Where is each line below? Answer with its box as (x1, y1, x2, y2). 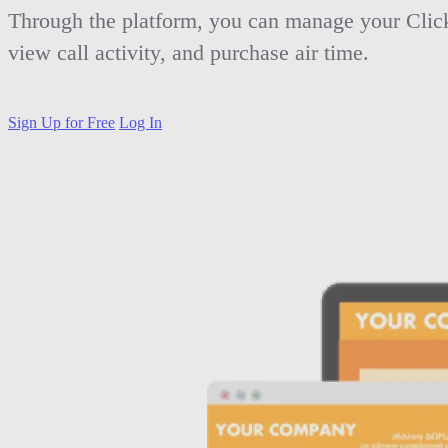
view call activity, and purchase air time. (8, 39, 369, 65)
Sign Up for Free (8, 113, 115, 131)
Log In (119, 113, 162, 131)
